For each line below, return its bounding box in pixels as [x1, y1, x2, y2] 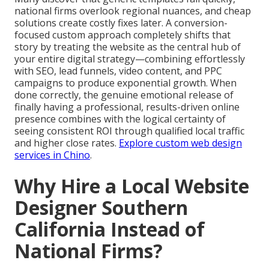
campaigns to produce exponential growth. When [14, 76, 237, 90]
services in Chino [14, 148, 90, 162]
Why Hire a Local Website [14, 173, 249, 199]
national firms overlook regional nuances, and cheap [14, 4, 251, 18]
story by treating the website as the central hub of [14, 40, 241, 54]
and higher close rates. [14, 136, 119, 150]
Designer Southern [14, 195, 188, 221]
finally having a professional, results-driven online [14, 100, 240, 114]
